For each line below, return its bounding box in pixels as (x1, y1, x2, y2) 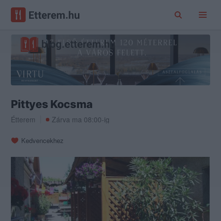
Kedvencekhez (21, 136, 64, 146)
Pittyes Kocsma (11, 98, 93, 111)
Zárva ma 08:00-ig (52, 114, 110, 125)
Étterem (11, 114, 36, 125)
